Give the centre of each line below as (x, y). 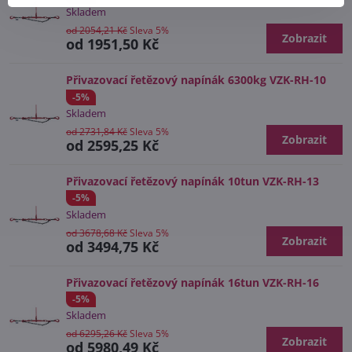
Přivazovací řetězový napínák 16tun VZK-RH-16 (192, 282)
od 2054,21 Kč (97, 31)
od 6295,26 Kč (97, 334)
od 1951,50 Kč (112, 44)
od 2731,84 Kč (97, 131)
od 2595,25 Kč (112, 145)
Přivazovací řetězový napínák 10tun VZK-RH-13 (192, 181)
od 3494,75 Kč (112, 246)
